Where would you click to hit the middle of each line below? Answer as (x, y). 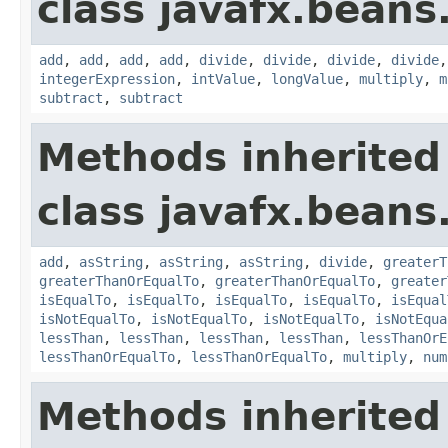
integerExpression (107, 78)
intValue (223, 78)
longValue (307, 78)
